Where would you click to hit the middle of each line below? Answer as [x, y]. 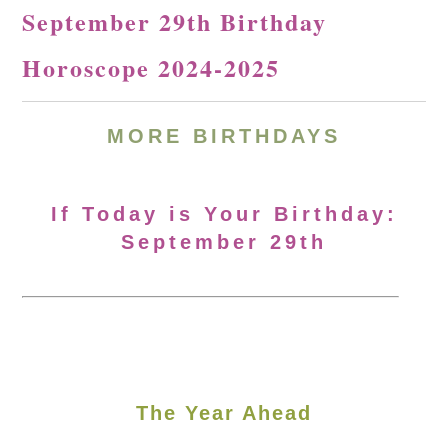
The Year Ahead [224, 413]
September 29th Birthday [175, 21]
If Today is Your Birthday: [224, 214]
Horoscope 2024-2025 [151, 67]
